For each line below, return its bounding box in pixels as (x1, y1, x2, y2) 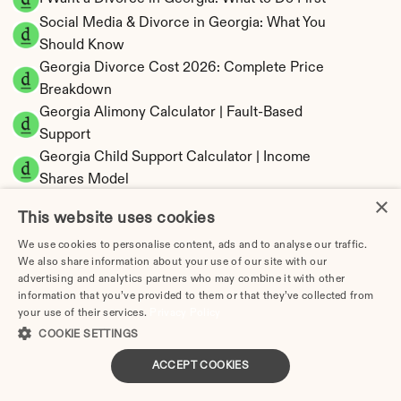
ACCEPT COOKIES (151, 361, 250, 371)
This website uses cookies (18, 210, 215, 226)
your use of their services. (18, 308, 150, 319)
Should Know (39, 38, 124, 53)
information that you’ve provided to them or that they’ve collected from (18, 291, 374, 302)
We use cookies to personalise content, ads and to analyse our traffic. (18, 240, 367, 251)
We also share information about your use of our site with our (18, 257, 328, 268)
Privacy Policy (149, 308, 221, 319)
